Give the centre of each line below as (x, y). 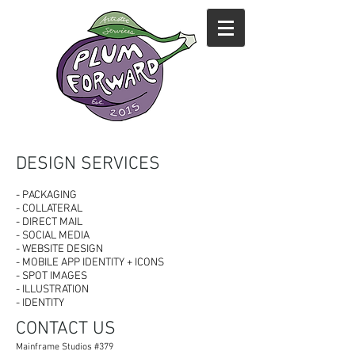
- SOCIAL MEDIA (53, 236)
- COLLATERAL (49, 209)
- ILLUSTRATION (52, 290)
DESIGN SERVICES (90, 164)
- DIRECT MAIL (49, 222)
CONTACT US (66, 329)
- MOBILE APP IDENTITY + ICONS (90, 263)
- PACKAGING (46, 195)
